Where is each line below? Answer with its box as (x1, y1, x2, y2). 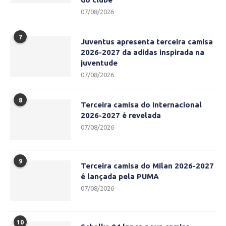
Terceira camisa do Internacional (81, 100, 202, 109)
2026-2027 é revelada (81, 111, 161, 120)
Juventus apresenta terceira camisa (81, 37, 213, 46)
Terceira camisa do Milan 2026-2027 (81, 161, 214, 171)
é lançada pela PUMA (81, 172, 159, 181)
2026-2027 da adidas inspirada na (81, 48, 204, 57)
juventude (81, 59, 118, 68)
